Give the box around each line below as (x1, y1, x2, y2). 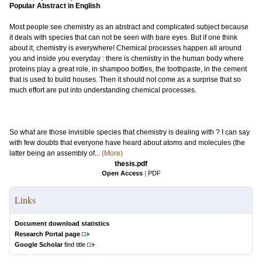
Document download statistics (15, 220, 109, 227)
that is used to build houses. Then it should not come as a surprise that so (9, 75, 241, 84)
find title (63, 241, 85, 248)
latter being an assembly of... (9, 149, 102, 157)
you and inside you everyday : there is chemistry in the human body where (9, 54, 244, 63)
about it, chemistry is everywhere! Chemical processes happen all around (9, 44, 242, 52)
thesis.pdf (115, 160, 147, 168)
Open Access (101, 170, 143, 177)
